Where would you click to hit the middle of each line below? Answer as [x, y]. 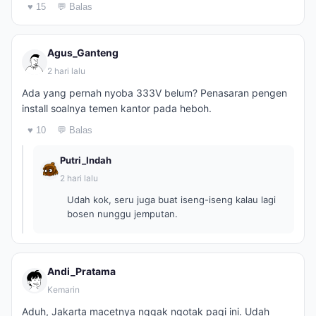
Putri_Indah [86, 160]
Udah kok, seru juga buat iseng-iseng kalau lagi [171, 200]
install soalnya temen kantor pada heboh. [117, 108]
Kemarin [63, 290]
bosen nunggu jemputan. [122, 214]
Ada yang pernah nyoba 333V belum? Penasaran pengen [154, 93]
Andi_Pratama [81, 271]
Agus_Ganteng [83, 53]
